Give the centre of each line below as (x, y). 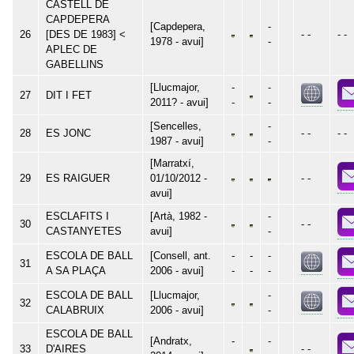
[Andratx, (171, 341)
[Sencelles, (176, 126)
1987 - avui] (177, 141)
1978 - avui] (177, 41)
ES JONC (68, 133)
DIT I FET (69, 95)
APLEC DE (72, 49)
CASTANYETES (84, 231)
